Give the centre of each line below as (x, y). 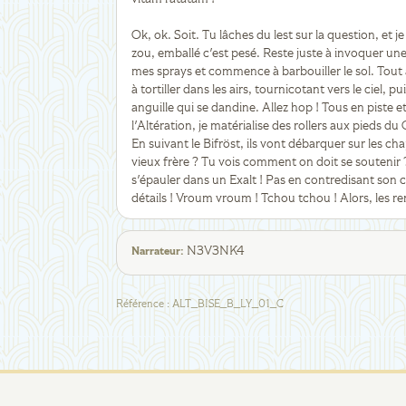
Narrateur (156, 252)
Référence (140, 304)
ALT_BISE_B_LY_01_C (228, 304)
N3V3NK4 (216, 251)
